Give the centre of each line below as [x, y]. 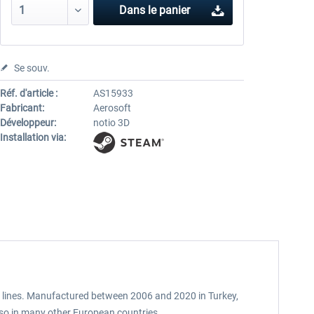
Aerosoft [112, 108]
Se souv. [32, 68]
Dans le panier [155, 10]
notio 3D [111, 123]
